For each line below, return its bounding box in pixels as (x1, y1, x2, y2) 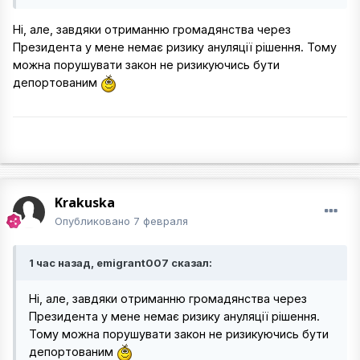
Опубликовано (55, 215, 133, 228)
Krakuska (55, 194, 115, 212)
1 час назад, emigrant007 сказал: (29, 256, 212, 270)
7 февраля (133, 215, 188, 228)
